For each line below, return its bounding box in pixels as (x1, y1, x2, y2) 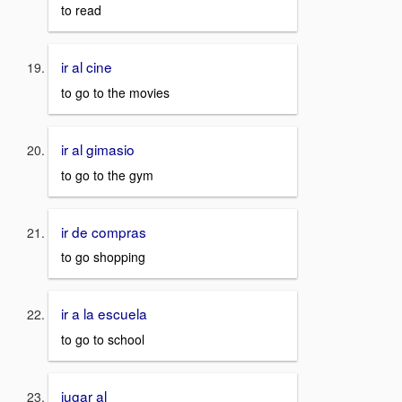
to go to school (61, 330, 144, 349)
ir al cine (61, 57, 112, 77)
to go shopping (61, 248, 145, 267)
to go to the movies (61, 83, 170, 102)
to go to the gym (61, 165, 153, 184)
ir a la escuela (61, 303, 147, 324)
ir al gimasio (61, 139, 135, 160)
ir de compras (61, 221, 146, 241)
